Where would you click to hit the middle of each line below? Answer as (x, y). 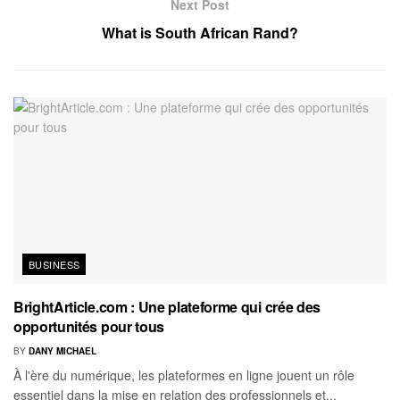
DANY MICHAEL (62, 350)
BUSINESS (54, 264)
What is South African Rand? (200, 32)
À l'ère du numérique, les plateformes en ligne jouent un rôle (184, 375)
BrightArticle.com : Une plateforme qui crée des (167, 306)
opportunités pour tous (89, 326)
